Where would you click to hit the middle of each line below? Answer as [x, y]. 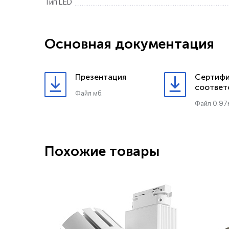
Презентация [101, 77]
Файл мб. [89, 93]
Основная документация [129, 44]
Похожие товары [102, 151]
